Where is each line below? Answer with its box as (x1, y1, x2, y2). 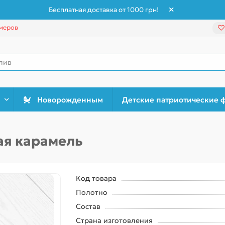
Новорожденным (37, 94, 103, 104)
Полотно (75, 188, 107, 197)
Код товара (75, 174, 117, 183)
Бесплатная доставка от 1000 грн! (49, 6, 159, 14)
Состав (75, 202, 100, 211)
